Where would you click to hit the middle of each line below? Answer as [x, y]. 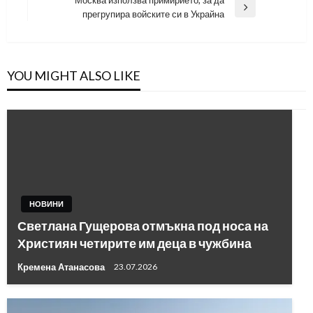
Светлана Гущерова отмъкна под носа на [143, 226]
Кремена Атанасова [62, 267]
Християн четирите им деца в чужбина [134, 243]
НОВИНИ [46, 204]
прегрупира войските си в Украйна [153, 14]
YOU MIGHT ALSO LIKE [74, 75]
